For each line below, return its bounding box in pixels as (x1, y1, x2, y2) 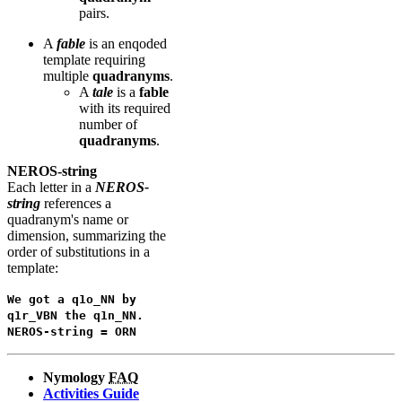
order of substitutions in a (7, 244, 150, 260)
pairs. (79, 5, 109, 22)
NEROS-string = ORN (7, 325, 136, 339)
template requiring (43, 52, 145, 68)
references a (40, 196, 111, 212)
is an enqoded (85, 36, 167, 52)
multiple (43, 68, 92, 84)
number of (79, 117, 137, 133)
